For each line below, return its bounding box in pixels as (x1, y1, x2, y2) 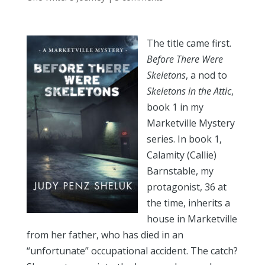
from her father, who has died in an (26, 228, 183, 241)
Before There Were (146, 53, 223, 66)
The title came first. (146, 37, 231, 50)
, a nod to (185, 69, 227, 82)
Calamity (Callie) (146, 148, 216, 161)
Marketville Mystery (146, 117, 235, 130)
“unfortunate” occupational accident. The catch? (26, 244, 238, 257)
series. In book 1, (146, 132, 222, 146)
